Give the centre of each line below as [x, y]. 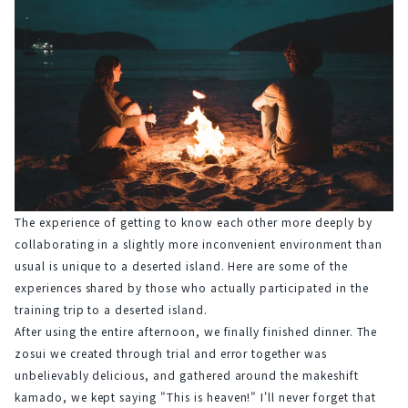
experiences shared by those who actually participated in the [192, 287]
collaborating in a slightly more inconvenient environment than [199, 243]
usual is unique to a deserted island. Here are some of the [181, 265]
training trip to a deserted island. [111, 309]
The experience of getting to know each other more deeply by [194, 221]
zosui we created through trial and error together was [171, 352]
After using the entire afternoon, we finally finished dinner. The [196, 331]
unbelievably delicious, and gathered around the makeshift [187, 374]
